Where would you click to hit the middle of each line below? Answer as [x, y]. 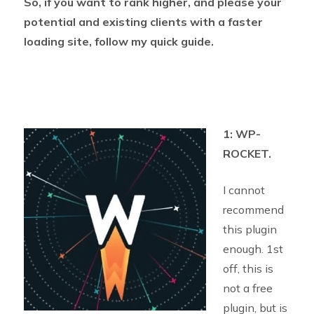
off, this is [248, 268]
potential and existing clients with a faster [143, 21]
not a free [247, 288]
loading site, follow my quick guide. [118, 41]
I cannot [244, 190]
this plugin [250, 229]
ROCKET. [247, 153]
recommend [253, 209]
